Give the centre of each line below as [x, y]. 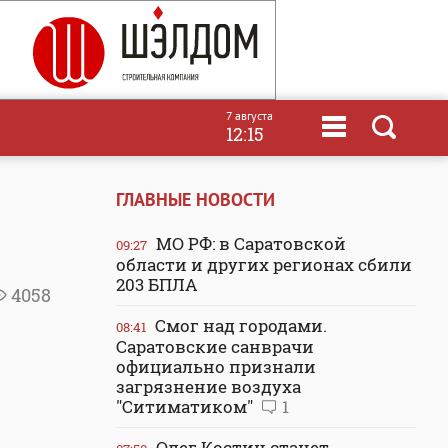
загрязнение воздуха [208, 386]
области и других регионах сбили [264, 264]
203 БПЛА [156, 284]
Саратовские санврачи [215, 346]
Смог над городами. [239, 325]
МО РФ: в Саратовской [249, 243]
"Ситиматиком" [186, 406]
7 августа [249, 115]
